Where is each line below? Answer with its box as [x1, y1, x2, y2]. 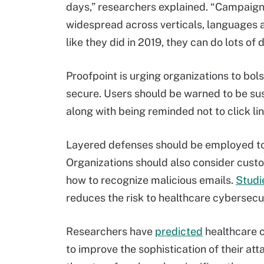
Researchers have [66, 225, 155, 237]
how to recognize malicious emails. [66, 174, 236, 186]
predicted [155, 225, 203, 237]
